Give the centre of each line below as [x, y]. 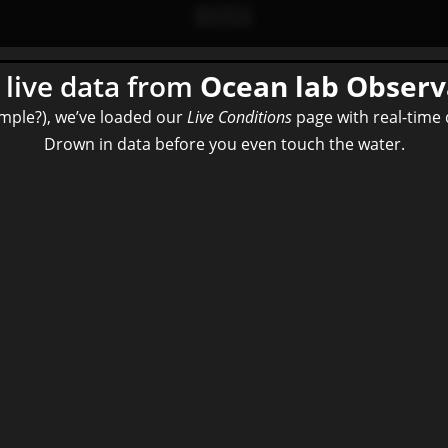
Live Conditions [239, 117]
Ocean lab [269, 86]
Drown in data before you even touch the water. [224, 144]
